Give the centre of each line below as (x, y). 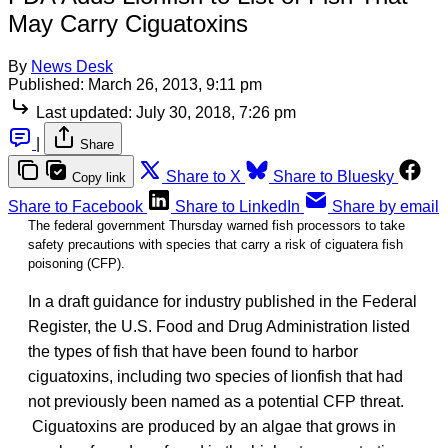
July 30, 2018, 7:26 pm (216, 112)
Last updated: (84, 112)
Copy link (99, 177)
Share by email (385, 206)
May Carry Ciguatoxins (128, 23)
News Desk (72, 66)
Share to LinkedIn (237, 206)
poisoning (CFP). (76, 263)
